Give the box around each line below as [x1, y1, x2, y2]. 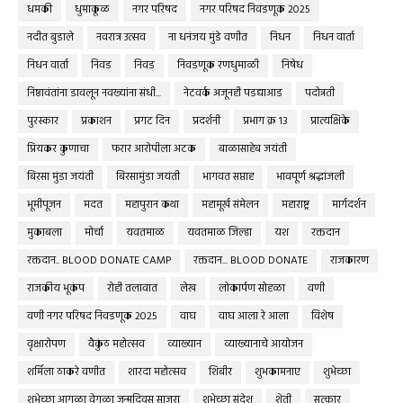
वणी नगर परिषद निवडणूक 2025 [27, 307, 157, 326]
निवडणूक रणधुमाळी [177, 56, 259, 75]
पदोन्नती [305, 84, 335, 103]
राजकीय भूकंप [27, 279, 85, 298]
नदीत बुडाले [27, 28, 74, 47]
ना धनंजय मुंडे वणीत [168, 28, 247, 47]
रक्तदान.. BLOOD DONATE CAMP [27, 251, 171, 270]
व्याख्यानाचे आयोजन [224, 335, 303, 354]
